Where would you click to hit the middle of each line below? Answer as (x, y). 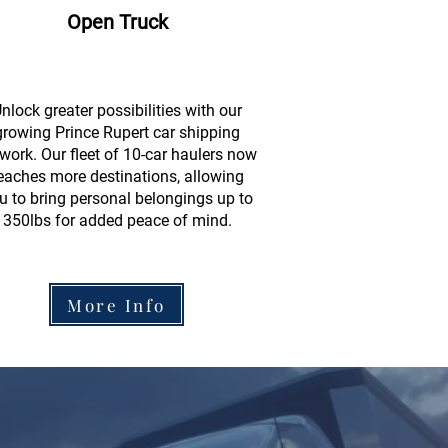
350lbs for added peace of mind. (117, 220)
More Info (116, 304)
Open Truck (117, 22)
